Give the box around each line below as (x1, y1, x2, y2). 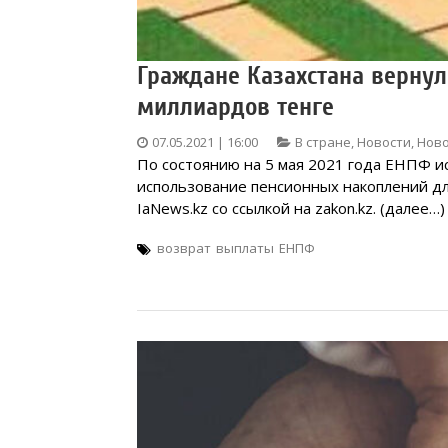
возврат (157, 238, 211, 257)
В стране (295, 132, 351, 151)
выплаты (216, 238, 274, 257)
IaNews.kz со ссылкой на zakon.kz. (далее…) (137, 197, 445, 218)
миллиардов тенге (137, 91, 334, 122)
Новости (357, 132, 411, 151)
